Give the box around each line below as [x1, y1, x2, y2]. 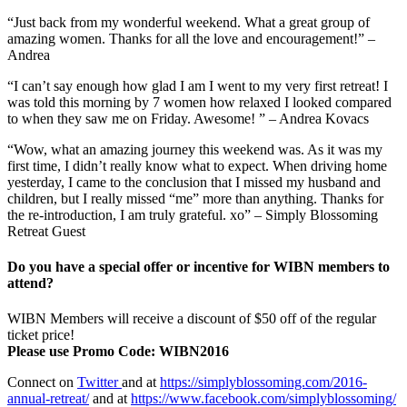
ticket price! [7, 327, 74, 343]
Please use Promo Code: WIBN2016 [7, 343, 229, 360]
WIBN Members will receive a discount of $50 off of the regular [7, 311, 376, 327]
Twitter [77, 374, 122, 391]
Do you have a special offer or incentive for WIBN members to [7, 259, 390, 275]
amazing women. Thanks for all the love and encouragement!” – [7, 30, 375, 46]
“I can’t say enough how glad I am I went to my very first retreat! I [7, 77, 388, 94]
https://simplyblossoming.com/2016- [160, 374, 367, 391]
